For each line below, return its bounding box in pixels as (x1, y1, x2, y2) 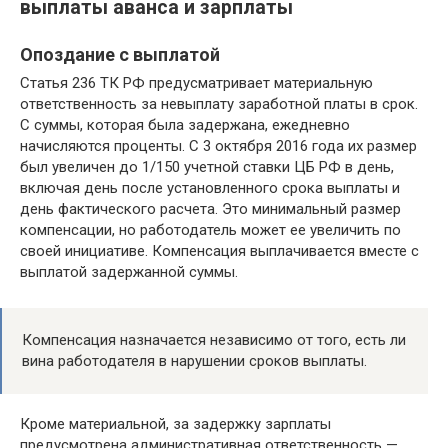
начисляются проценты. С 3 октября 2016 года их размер (20, 136, 417, 155)
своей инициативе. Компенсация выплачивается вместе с (20, 241, 419, 260)
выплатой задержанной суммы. (20, 262, 238, 281)
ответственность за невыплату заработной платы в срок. (20, 94, 418, 113)
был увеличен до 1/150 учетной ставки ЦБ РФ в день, (20, 157, 394, 176)
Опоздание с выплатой (20, 43, 220, 65)
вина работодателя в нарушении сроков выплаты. (22, 351, 367, 370)
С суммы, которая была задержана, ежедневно (20, 115, 350, 134)
